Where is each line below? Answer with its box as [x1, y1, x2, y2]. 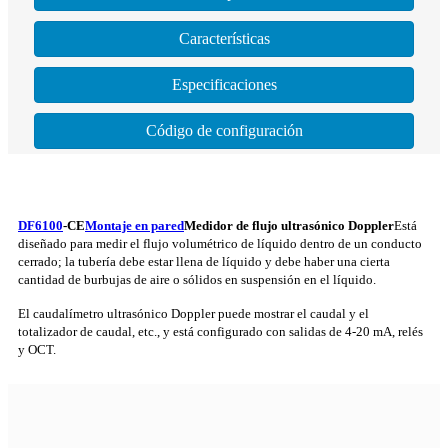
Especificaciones [171, 76, 277, 94]
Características [178, 30, 270, 48]
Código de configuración [145, 122, 303, 140]
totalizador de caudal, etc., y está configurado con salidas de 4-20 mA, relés [18, 324, 423, 340]
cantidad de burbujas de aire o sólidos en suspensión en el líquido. [18, 272, 376, 288]
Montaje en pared [85, 218, 184, 234]
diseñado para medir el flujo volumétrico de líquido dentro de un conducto [18, 236, 422, 252]
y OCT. [18, 342, 56, 358]
